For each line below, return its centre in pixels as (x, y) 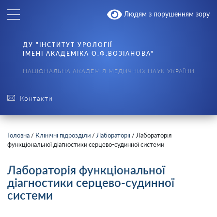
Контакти (36, 98)
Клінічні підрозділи (63, 135)
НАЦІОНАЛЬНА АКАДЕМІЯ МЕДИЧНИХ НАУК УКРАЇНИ (108, 71)
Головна (18, 135)
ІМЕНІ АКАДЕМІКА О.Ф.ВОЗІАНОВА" (88, 54)
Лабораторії (113, 135)
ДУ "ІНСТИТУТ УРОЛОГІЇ (67, 45)
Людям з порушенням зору (166, 14)
